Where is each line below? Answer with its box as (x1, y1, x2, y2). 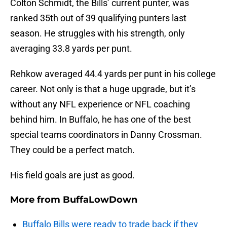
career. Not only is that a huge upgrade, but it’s (10, 84, 196, 95)
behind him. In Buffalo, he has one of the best (10, 114, 191, 125)
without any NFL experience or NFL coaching (10, 99, 190, 110)
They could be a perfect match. (10, 144, 135, 156)
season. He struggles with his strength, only (10, 28, 185, 39)
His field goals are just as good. (10, 170, 135, 181)
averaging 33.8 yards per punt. (10, 43, 132, 54)
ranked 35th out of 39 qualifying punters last (10, 13, 186, 24)
